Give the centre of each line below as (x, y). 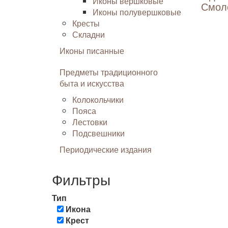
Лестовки (90, 122)
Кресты (86, 23)
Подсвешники (98, 133)
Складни (89, 34)
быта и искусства (92, 83)
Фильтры (81, 179)
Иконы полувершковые (137, 12)
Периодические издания (106, 149)
